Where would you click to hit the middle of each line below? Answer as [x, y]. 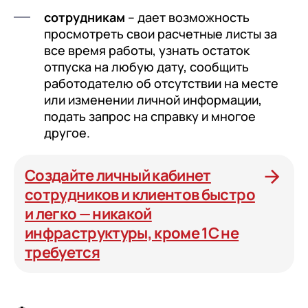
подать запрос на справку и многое [150, 116]
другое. [67, 133]
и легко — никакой [88, 214]
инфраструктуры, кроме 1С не [132, 233]
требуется [63, 252]
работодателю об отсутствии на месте [161, 83]
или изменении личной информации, [153, 100]
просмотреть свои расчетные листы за [161, 34]
